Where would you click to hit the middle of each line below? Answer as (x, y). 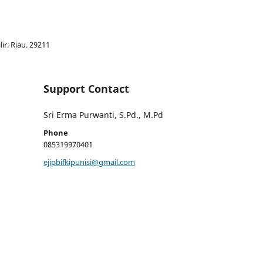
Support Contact (86, 89)
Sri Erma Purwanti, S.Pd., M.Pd (103, 115)
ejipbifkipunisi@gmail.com (89, 162)
